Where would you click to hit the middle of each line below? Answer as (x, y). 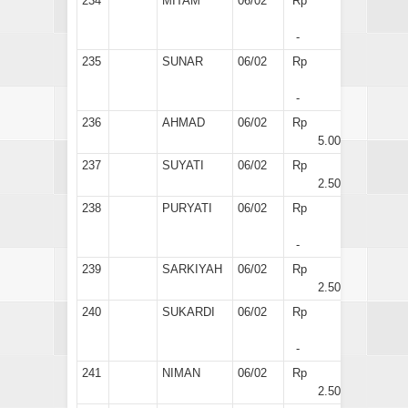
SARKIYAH (192, 269)
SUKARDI (189, 311)
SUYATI (183, 165)
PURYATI (187, 208)
